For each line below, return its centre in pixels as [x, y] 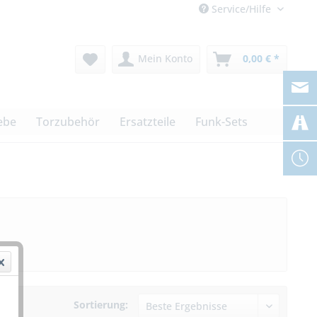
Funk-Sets [221, 122]
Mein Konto [165, 59]
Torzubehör [68, 122]
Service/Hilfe [241, 9]
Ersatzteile [148, 122]
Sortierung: [101, 305]
